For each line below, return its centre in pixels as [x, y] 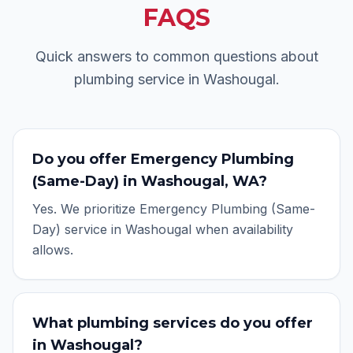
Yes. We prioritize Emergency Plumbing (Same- [174, 209]
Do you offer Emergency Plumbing [163, 159]
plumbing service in [138, 79]
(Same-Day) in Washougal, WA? [150, 181]
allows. [53, 250]
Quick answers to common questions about [176, 56]
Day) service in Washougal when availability [163, 229]
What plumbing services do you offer [173, 323]
